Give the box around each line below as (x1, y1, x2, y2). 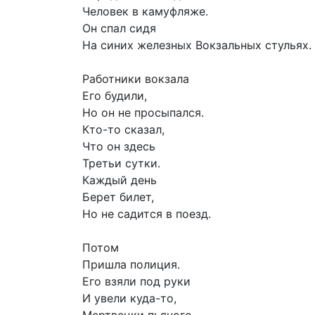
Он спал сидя (82, 21, 156, 36)
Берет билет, (82, 190, 154, 205)
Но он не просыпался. (82, 105, 204, 120)
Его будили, (82, 89, 147, 103)
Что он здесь (82, 139, 155, 154)
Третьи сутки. (82, 156, 160, 171)
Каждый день (82, 173, 157, 188)
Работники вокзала (82, 72, 189, 86)
